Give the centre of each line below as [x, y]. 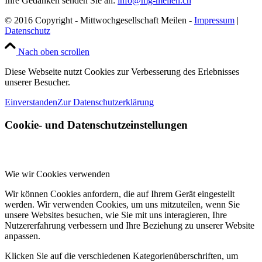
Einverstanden [31, 102]
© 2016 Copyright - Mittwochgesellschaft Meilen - [99, 20]
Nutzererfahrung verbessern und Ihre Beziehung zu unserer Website [130, 226]
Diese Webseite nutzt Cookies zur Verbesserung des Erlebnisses [122, 71]
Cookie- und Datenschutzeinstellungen [96, 125]
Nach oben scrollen [54, 51]
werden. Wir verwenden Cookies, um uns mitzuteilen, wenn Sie [122, 205]
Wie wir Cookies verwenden [57, 174]
